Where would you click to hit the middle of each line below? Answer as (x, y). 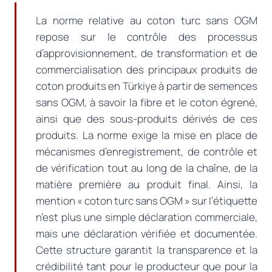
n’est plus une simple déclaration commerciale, (147, 217)
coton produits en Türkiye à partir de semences (147, 86)
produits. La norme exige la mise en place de (147, 135)
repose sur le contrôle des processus (147, 37)
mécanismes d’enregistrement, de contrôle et (147, 151)
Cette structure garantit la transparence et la (147, 250)
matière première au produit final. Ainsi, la (147, 184)
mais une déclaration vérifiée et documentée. (147, 233)
